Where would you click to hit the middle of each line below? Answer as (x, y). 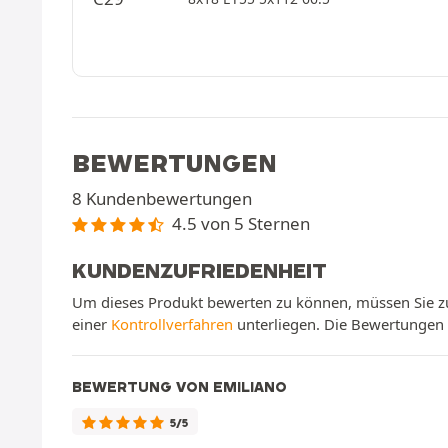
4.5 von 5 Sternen (240, 223)
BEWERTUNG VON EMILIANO (179, 386)
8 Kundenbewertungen (162, 198)
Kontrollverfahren (172, 323)
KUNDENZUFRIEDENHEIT (199, 270)
